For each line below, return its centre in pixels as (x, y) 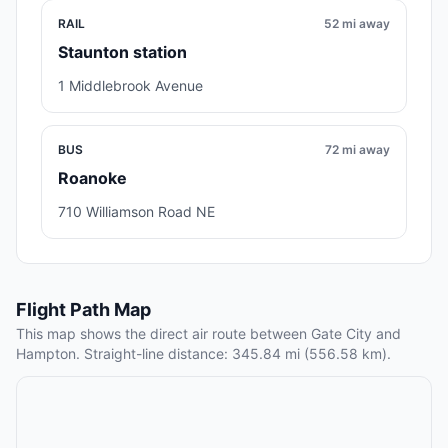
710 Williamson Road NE (136, 212)
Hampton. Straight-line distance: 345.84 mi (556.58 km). (203, 354)
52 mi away (357, 24)
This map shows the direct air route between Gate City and (208, 334)
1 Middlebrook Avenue (130, 86)
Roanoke (92, 178)
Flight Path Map (83, 310)
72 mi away (357, 150)
